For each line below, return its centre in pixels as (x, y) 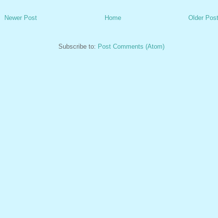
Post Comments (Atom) (131, 46)
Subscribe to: (78, 46)
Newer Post (21, 18)
